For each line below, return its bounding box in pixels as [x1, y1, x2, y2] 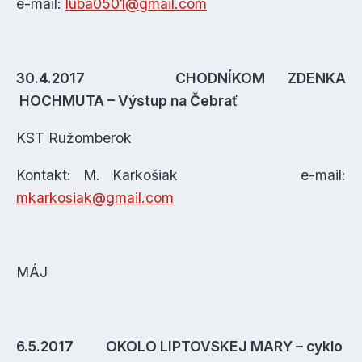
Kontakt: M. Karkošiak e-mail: [16, 166, 346, 183]
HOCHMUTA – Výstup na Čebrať [16, 92, 238, 109]
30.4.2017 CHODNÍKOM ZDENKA [16, 69, 346, 86]
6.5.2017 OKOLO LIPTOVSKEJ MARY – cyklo [16, 338, 343, 355]
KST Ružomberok [16, 129, 132, 146]
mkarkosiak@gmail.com [16, 189, 174, 206]
